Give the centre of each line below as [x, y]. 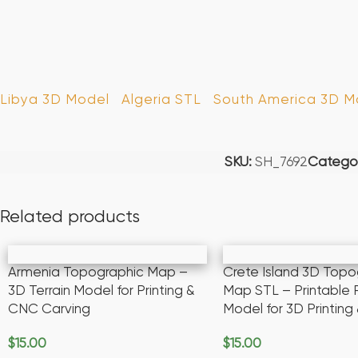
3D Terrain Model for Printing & [101, 292]
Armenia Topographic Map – [98, 273]
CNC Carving [49, 310]
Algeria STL [161, 101]
